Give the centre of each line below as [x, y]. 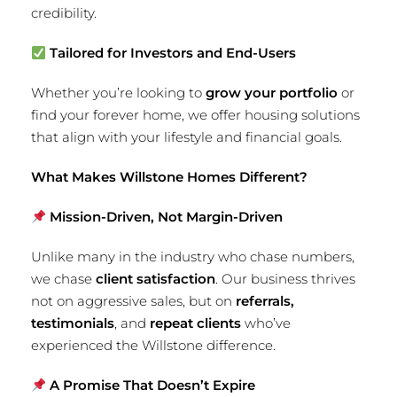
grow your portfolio [272, 93]
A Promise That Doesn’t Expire [151, 385]
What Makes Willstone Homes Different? [169, 177]
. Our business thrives [285, 279]
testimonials [73, 323]
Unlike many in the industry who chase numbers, [193, 257]
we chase [63, 279]
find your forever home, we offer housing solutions [195, 115]
